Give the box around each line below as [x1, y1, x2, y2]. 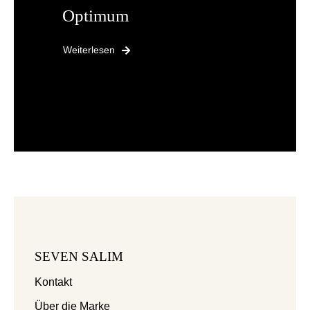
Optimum [62, 6, 129, 25]
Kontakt [34, 276, 72, 288]
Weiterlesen [63, 44, 115, 55]
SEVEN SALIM [34, 249, 123, 264]
